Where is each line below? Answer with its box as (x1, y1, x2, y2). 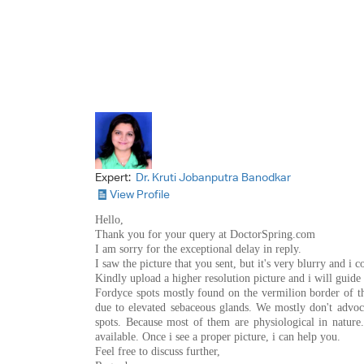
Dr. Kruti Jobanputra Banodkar (136, 170, 291, 184)
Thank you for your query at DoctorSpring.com (95, 227, 315, 240)
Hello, (95, 213, 123, 226)
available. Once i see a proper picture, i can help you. (95, 330, 340, 343)
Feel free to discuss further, (95, 344, 220, 357)
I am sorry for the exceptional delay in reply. (95, 242, 301, 255)
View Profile (110, 187, 170, 201)
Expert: (95, 170, 133, 184)
